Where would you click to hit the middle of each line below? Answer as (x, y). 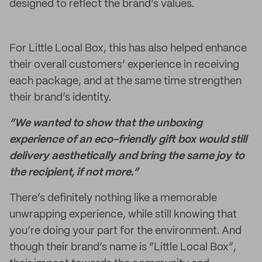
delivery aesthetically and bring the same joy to (127, 156)
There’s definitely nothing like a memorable (113, 198)
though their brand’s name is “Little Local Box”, (123, 247)
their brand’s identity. (60, 98)
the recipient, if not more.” (74, 173)
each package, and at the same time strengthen (125, 81)
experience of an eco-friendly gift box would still (128, 140)
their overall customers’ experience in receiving (124, 65)
